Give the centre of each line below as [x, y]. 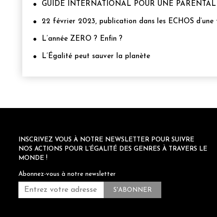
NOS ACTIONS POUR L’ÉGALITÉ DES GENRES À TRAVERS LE [113, 149]
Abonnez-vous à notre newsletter [67, 174]
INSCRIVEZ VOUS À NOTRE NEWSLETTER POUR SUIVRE [106, 140]
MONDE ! [33, 158]
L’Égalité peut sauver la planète [96, 57]
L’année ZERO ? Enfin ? [82, 39]
